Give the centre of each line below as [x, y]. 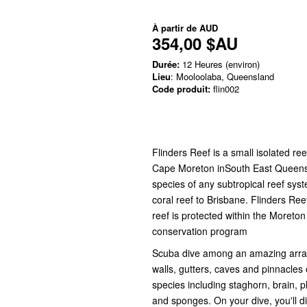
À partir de [176, 28]
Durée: [166, 64]
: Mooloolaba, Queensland [222, 76]
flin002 [225, 89]
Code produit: [181, 89]
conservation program [200, 231]
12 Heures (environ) [220, 64]
